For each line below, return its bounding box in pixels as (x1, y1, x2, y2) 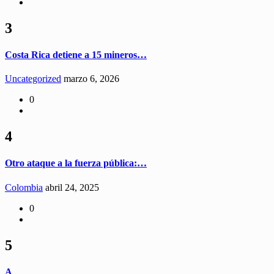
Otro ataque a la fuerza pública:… (5, 158, 147, 169)
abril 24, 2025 (45, 182, 99, 193)
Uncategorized (5, 73, 61, 84)
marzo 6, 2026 (64, 73, 119, 84)
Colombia (5, 182, 43, 193)
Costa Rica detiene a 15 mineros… (5, 49, 147, 60)
